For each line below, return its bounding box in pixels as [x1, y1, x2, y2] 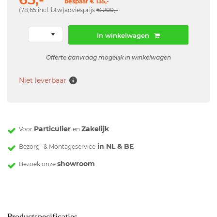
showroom [57, 159, 95, 168]
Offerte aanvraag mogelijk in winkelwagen [46, 53, 171, 61]
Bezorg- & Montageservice [19, 142, 95, 150]
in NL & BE [95, 141, 134, 151]
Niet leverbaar [19, 76, 66, 85]
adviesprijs [64, 6, 96, 14]
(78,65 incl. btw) [19, 6, 64, 14]
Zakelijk [81, 124, 109, 133]
